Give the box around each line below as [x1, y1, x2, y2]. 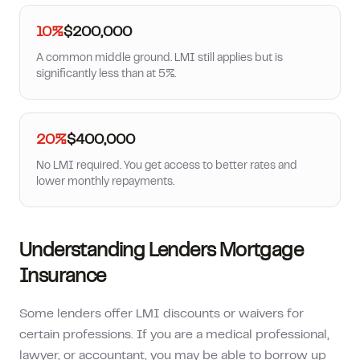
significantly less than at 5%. [36, 70, 176, 80]
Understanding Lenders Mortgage [19, 243, 303, 260]
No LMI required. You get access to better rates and [36, 162, 297, 171]
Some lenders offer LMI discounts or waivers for [19, 309, 304, 320]
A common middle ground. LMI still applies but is [36, 54, 283, 63]
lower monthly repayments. [36, 178, 174, 187]
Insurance [19, 269, 106, 286]
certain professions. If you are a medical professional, [19, 329, 329, 341]
